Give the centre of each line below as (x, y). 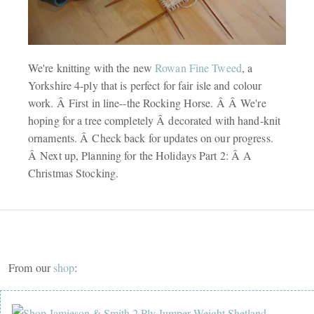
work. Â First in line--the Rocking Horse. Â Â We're (147, 103)
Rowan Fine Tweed (198, 68)
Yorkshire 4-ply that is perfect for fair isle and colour (145, 86)
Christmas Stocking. (74, 173)
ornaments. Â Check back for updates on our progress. (151, 138)
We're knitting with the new (92, 68)
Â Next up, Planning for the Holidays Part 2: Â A (140, 156)
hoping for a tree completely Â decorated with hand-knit (155, 121)
